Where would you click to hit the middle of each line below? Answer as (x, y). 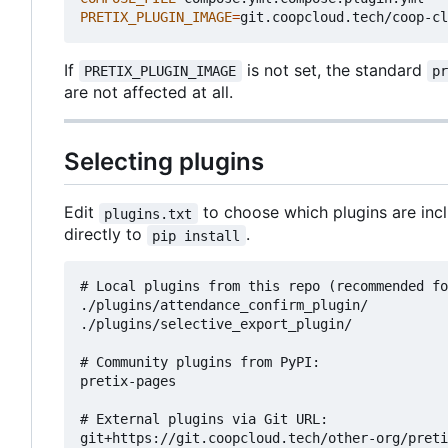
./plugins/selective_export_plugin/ (216, 324)
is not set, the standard (334, 70)
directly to (105, 234)
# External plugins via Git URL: (204, 419)
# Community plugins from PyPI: (200, 362)
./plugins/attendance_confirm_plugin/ (224, 305)
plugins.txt (148, 213)
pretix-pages (128, 381)
